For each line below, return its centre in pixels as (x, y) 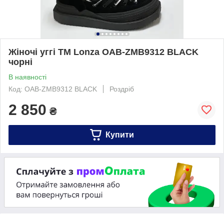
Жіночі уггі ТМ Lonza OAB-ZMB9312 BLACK (103, 52)
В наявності (27, 77)
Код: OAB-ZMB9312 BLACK (53, 89)
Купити (119, 134)
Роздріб (122, 89)
